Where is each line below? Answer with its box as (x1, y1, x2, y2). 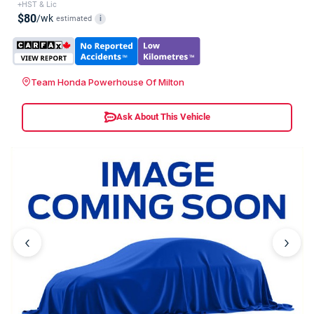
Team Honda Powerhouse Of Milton (31, 76, 184, 88)
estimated (56, 13, 92, 23)
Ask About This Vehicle (116, 111, 210, 123)
